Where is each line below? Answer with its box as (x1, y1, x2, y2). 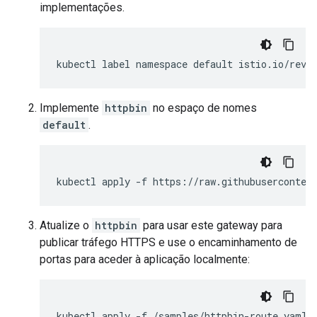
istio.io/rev (238, 57, 306, 71)
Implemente (40, 101, 102, 115)
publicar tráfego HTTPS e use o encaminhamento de (40, 236, 297, 250)
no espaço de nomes (150, 101, 257, 115)
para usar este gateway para (140, 219, 282, 233)
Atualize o (40, 219, 92, 233)
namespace (136, 57, 188, 71)
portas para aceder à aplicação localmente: (40, 253, 250, 267)
